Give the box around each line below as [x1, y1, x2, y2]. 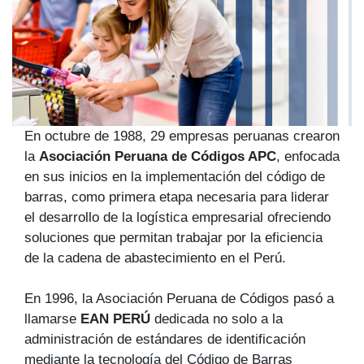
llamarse [24, 310, 80, 327]
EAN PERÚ [80, 310, 150, 327]
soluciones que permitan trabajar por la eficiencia [24, 228, 323, 245]
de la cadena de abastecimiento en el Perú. [24, 249, 290, 266]
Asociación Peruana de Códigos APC [39, 147, 276, 164]
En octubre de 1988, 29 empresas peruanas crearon [24, 127, 340, 144]
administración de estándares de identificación [24, 330, 305, 347]
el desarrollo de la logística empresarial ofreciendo [24, 208, 331, 225]
